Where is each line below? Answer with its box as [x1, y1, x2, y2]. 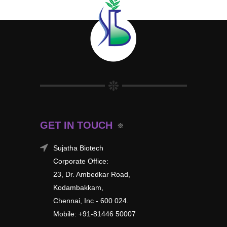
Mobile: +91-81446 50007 [53, 209, 136, 218]
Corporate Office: [53, 157, 108, 165]
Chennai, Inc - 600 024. [53, 196, 129, 205]
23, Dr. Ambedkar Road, [53, 170, 130, 178]
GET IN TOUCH [40, 119, 112, 131]
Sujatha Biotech [53, 143, 103, 152]
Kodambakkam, [53, 183, 103, 192]
